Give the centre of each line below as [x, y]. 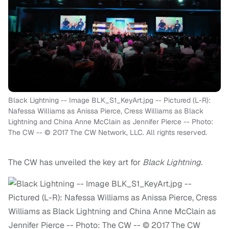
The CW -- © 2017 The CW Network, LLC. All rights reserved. [108, 133]
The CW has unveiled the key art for [75, 163]
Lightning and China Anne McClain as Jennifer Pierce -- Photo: [111, 122]
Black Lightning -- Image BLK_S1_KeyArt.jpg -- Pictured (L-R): [109, 100]
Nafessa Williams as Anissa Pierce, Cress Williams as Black [106, 111]
